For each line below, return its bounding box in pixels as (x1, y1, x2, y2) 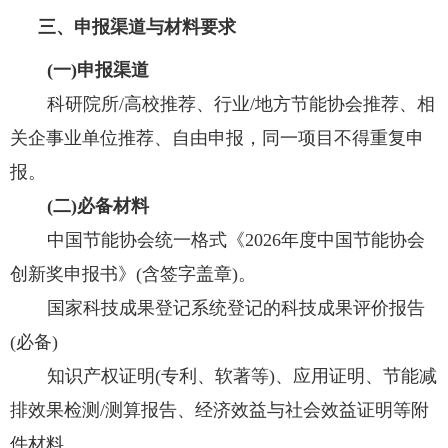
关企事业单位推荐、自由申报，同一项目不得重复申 (10, 128, 424, 148)
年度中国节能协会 (281, 230, 426, 250)
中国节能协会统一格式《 (47, 230, 246, 250)
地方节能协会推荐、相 (255, 94, 436, 114)
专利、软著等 (161, 366, 270, 386)
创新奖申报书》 (10, 264, 136, 284)
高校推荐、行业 (124, 94, 251, 114)
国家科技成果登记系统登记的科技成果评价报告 (47, 298, 426, 318)
